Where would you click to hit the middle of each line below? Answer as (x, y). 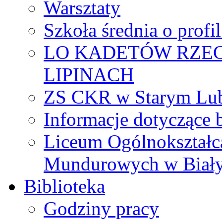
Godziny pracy (101, 209)
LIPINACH (89, 75)
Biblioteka (64, 186)
